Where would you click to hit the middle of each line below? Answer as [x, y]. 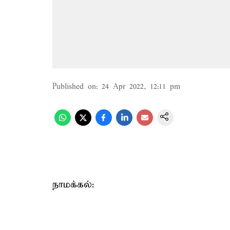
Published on [74, 87]
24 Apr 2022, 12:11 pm [141, 87]
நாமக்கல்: [73, 185]
